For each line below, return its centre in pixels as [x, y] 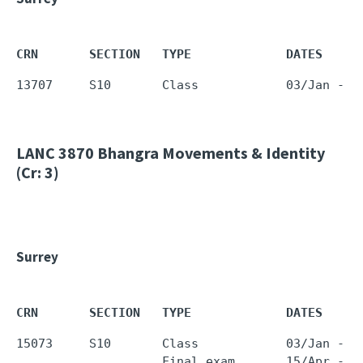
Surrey [37, 257]
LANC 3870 [55, 153]
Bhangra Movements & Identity [209, 153]
